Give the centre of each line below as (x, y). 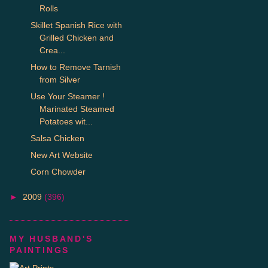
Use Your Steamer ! (67, 96)
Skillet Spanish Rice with (76, 25)
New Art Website (61, 155)
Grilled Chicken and (76, 37)
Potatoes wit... (66, 121)
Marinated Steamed (77, 109)
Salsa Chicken (57, 138)
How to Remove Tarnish (75, 67)
